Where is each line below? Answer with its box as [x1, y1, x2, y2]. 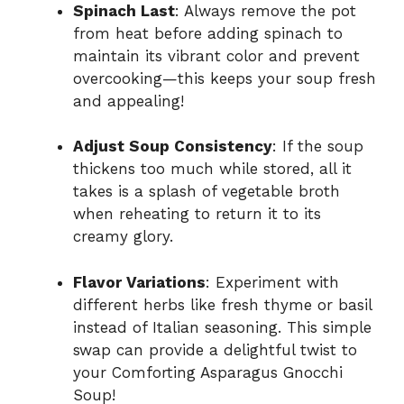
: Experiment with [206, 272, 339, 291]
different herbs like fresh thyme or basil [73, 295, 372, 314]
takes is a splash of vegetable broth [73, 182, 340, 201]
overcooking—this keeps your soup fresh [73, 69, 376, 87]
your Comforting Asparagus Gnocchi [73, 363, 343, 381]
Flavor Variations [73, 272, 206, 291]
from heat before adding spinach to [73, 23, 343, 42]
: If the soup [272, 137, 363, 156]
